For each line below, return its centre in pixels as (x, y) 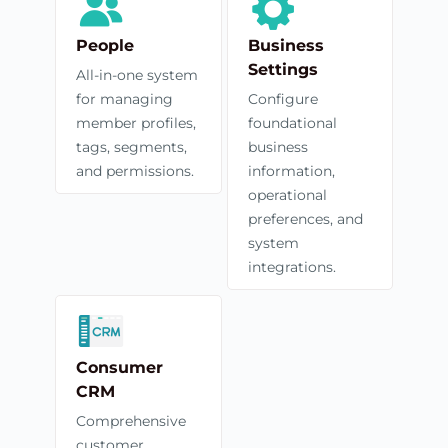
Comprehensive (131, 420)
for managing (124, 98)
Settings (282, 69)
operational (287, 194)
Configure (282, 98)
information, (291, 170)
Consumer (119, 367)
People (105, 45)
